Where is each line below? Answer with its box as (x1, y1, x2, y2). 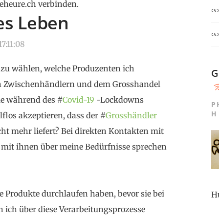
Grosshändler (106, 110, 157, 120)
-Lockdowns (94, 95, 144, 105)
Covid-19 (63, 95, 94, 105)
